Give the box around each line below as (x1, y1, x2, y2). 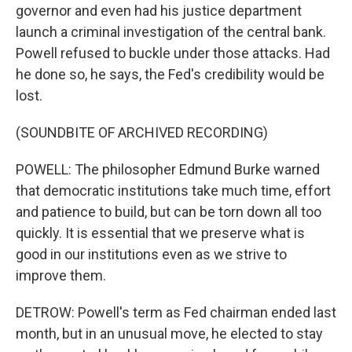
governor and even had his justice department (16, 2, 302, 19)
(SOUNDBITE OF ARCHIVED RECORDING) (16, 124, 268, 141)
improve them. (16, 267, 106, 284)
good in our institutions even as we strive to (16, 246, 287, 262)
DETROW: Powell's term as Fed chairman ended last (16, 304, 336, 321)
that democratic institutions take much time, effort (16, 182, 331, 199)
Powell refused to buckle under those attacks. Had (16, 45, 330, 61)
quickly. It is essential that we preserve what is (16, 225, 305, 241)
